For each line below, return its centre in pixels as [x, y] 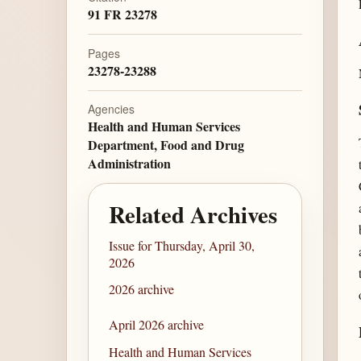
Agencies [111, 109]
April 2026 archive [157, 325]
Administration [129, 164]
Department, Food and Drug [166, 145]
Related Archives [193, 214]
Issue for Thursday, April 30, [182, 245]
